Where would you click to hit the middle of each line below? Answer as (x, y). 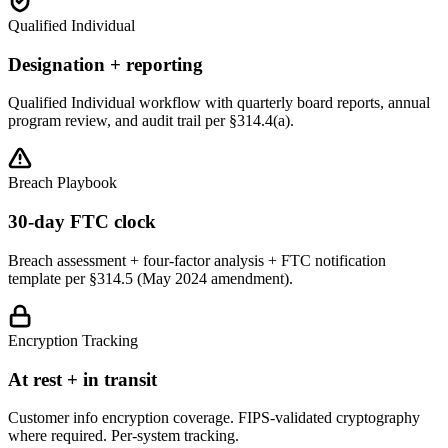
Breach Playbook (62, 183)
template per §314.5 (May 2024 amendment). (150, 278)
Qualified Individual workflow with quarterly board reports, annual (219, 103)
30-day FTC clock (82, 222)
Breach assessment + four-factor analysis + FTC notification (197, 260)
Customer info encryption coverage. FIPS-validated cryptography (214, 418)
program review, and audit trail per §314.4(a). (151, 121)
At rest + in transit (82, 379)
